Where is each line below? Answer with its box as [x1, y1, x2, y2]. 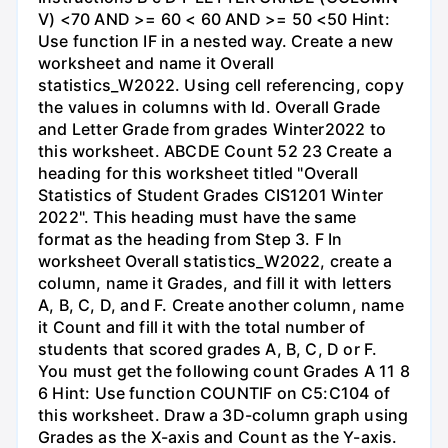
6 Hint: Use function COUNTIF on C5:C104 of [38, 383, 390, 404]
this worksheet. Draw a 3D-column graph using [38, 405, 409, 426]
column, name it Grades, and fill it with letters [38, 273, 393, 294]
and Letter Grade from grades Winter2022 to [38, 119, 386, 140]
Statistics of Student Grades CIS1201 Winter [38, 185, 384, 206]
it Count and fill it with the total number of [38, 317, 366, 338]
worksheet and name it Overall [38, 53, 275, 74]
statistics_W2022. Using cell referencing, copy [38, 75, 404, 96]
